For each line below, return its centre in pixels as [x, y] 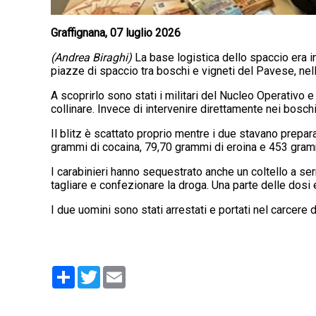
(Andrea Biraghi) [93, 58]
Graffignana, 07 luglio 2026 [116, 33]
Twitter [117, 272]
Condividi [98, 272]
